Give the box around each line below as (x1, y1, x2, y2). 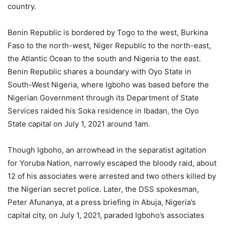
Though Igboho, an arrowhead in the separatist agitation (8, 145, 206, 155)
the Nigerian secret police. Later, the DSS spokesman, (8, 184, 199, 194)
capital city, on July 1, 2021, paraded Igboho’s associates (8, 210, 204, 220)
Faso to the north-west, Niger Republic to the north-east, (8, 41, 211, 50)
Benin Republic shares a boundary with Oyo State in (8, 67, 191, 76)
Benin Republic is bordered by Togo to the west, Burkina (8, 28, 208, 37)
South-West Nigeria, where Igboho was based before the (8, 80, 209, 89)
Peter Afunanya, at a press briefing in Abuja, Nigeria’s (8, 197, 196, 207)
